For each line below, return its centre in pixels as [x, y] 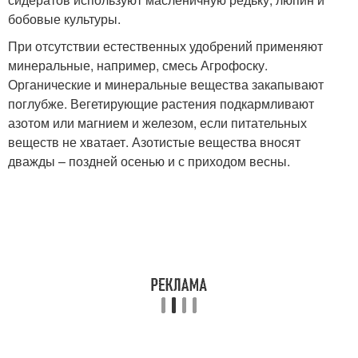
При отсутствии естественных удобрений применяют [165, 46]
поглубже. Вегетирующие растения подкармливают [161, 103]
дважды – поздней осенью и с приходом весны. [149, 161]
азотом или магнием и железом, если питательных [157, 122]
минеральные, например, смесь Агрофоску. [138, 65]
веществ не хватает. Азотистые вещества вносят [154, 141]
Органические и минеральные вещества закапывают [166, 84]
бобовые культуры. [64, 18]
